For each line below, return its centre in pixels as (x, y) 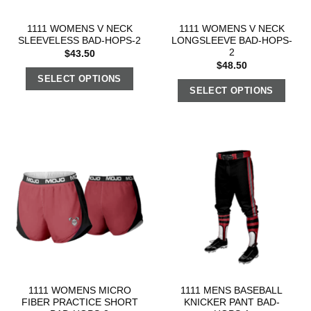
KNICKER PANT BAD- (232, 303)
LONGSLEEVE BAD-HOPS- (232, 41)
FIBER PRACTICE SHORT (79, 303)
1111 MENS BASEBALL (232, 291)
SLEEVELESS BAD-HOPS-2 (79, 41)
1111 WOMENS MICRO (79, 291)
